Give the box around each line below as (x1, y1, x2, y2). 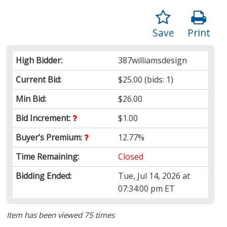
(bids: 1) (142, 73, 174, 85)
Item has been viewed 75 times (7, 209, 115, 220)
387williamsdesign (118, 54, 187, 66)
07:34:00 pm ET (118, 182, 175, 194)
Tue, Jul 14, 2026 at (118, 170, 191, 181)
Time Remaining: (16, 150, 80, 162)
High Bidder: (16, 54, 63, 66)
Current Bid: (16, 73, 62, 85)
